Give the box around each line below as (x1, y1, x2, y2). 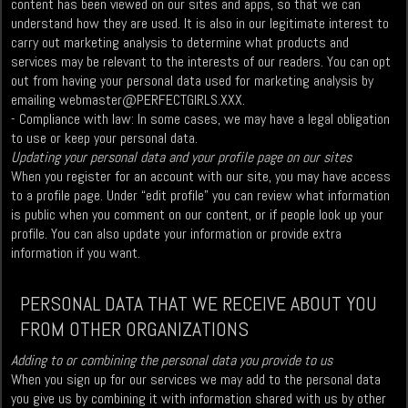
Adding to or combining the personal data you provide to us (11, 351, 333, 371)
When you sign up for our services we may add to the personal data (11, 370, 382, 390)
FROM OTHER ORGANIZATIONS (20, 316, 250, 342)
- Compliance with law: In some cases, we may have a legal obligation (11, 109, 391, 129)
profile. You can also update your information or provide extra (11, 224, 342, 244)
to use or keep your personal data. (11, 128, 199, 148)
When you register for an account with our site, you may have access (11, 167, 392, 187)
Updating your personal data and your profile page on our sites (11, 148, 352, 168)
